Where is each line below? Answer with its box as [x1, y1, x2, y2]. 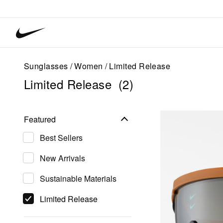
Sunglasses [24, 60, 68, 72]
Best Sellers [40, 132, 83, 143]
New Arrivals [40, 152, 85, 164]
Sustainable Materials [40, 173, 116, 184]
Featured [24, 113, 56, 125]
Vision [15, 32, 38, 44]
